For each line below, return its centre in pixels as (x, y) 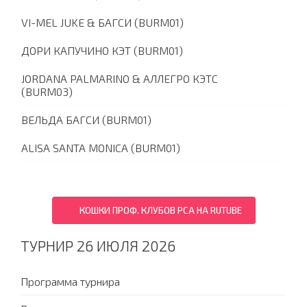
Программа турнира (70, 282)
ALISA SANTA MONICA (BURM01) (101, 148)
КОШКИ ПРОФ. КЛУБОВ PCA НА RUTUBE (160, 211)
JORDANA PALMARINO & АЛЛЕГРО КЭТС (120, 79)
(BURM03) (47, 92)
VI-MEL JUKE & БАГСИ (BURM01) (102, 23)
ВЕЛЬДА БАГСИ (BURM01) (86, 120)
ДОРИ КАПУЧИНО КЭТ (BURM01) (102, 51)
